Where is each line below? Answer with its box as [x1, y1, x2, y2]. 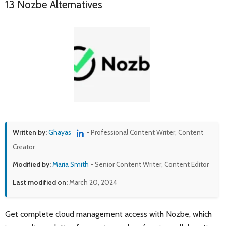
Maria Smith [52, 160, 89, 168]
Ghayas [48, 128, 71, 137]
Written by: [13, 128, 47, 137]
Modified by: [13, 160, 51, 168]
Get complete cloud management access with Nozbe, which [5, 209, 212, 219]
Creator [13, 142, 35, 151]
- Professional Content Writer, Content [86, 128, 203, 137]
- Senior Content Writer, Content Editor [89, 160, 209, 168]
